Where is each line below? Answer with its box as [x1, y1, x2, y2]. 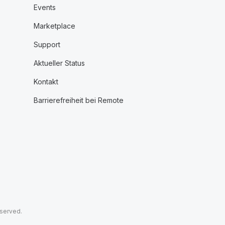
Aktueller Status [33, 59, 85, 67]
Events [33, 3, 56, 12]
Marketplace [33, 22, 75, 30]
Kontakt [33, 77, 58, 86]
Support [33, 40, 60, 49]
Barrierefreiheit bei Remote [33, 96, 124, 104]
